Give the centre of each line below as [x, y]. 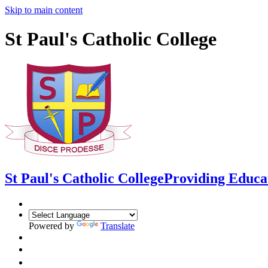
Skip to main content [44, 10]
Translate [118, 226]
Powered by [53, 226]
